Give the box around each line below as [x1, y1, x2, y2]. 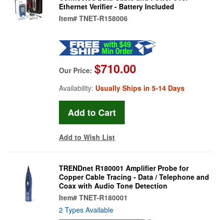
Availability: [59, 82, 95, 93]
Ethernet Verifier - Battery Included [59, 1, 174, 11]
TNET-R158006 [79, 13, 128, 23]
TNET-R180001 [79, 192, 128, 202]
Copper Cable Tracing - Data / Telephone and [59, 171, 209, 182]
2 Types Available [59, 204, 113, 215]
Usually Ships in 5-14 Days [95, 82, 185, 93]
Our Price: [59, 65, 94, 75]
